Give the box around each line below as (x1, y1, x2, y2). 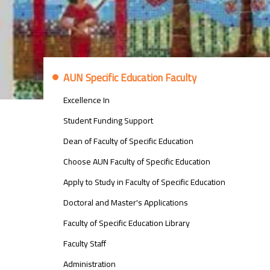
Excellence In (63, 92, 110, 108)
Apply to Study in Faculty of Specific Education (63, 174, 226, 190)
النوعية (52, 111, 80, 130)
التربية (52, 100, 75, 118)
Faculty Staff (63, 236, 107, 251)
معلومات (52, 66, 89, 84)
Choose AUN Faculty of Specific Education (63, 154, 211, 169)
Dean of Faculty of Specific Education (63, 133, 194, 149)
